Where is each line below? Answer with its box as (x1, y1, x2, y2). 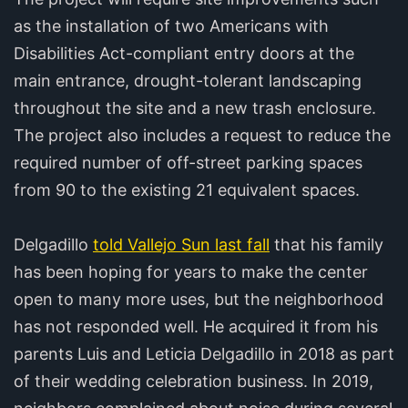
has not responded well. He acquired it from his (14, 316, 378, 336)
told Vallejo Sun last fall (93, 234, 270, 254)
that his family (270, 234, 383, 254)
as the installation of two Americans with (14, 15, 329, 36)
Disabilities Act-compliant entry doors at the (14, 43, 354, 63)
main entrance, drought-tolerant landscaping (14, 70, 362, 90)
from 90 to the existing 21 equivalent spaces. (14, 179, 360, 199)
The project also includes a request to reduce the (14, 125, 391, 145)
